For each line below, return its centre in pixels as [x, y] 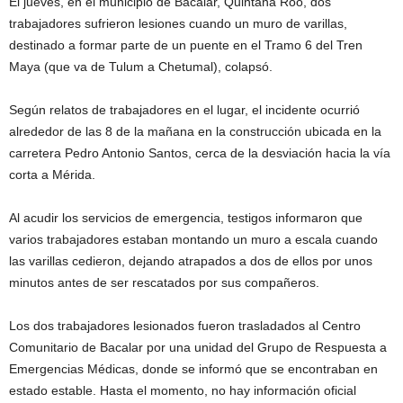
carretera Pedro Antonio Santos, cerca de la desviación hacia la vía [200, 153]
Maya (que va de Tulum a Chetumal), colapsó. [141, 67]
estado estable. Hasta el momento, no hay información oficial [183, 391]
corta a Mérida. [52, 175]
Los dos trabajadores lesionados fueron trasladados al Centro [185, 326]
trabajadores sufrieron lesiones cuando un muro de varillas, [178, 24]
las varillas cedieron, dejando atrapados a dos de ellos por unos [191, 261]
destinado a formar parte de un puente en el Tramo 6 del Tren [186, 45]
